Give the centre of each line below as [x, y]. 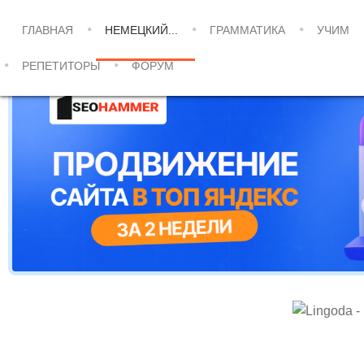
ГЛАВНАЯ [48, 30]
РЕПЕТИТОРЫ [61, 66]
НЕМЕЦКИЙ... [141, 30]
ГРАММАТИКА [247, 30]
